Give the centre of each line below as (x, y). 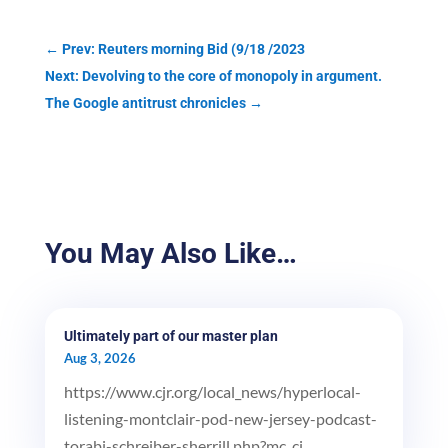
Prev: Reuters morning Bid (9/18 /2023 (183, 49)
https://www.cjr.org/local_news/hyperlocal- (212, 392)
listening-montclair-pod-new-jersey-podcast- (220, 419)
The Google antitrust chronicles (145, 103)
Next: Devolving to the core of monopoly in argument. (213, 76)
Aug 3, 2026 (99, 358)
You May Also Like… (170, 254)
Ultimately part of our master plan (170, 336)
